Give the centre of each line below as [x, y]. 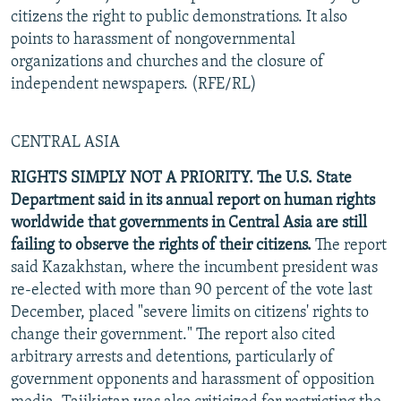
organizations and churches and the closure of [167, 62]
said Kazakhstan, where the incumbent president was [194, 268]
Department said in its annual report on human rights [193, 200]
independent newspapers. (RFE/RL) [134, 84]
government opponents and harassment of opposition [192, 380]
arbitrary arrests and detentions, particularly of [172, 357]
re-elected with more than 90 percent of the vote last [192, 290]
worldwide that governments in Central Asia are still [189, 223]
